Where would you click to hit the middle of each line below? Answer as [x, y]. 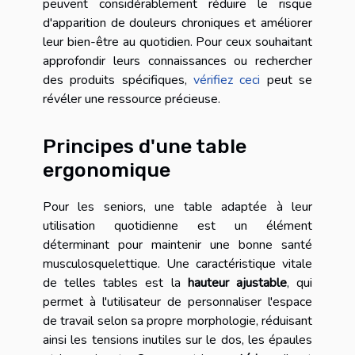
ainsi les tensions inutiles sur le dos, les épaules [177, 340]
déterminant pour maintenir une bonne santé [177, 244]
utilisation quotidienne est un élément [177, 225]
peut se [286, 80]
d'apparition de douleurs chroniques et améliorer [177, 23]
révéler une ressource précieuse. [132, 99]
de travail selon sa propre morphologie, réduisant [177, 321]
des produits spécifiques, [118, 80]
